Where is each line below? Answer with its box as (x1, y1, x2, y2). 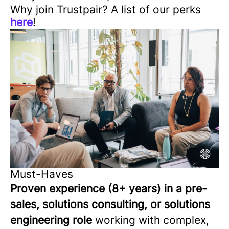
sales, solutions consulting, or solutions (10, 198, 210, 211)
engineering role (10, 214, 92, 227)
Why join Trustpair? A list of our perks (10, 3, 201, 16)
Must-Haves (10, 168, 73, 181)
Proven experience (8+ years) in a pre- (10, 182, 207, 195)
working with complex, (95, 214, 209, 227)
